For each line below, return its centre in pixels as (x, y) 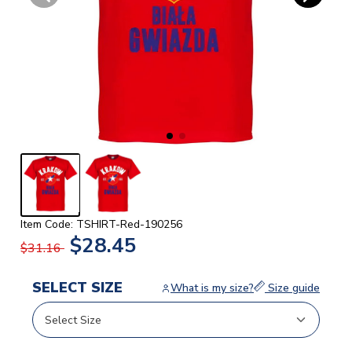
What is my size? (212, 288)
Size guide (292, 288)
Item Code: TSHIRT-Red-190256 (101, 225)
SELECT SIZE (77, 288)
